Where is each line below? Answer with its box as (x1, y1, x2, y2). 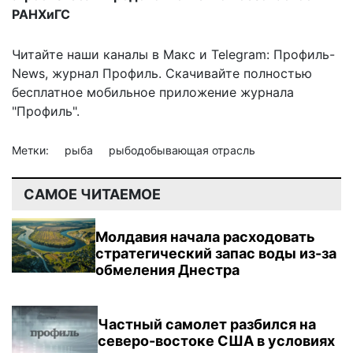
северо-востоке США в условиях (97, 333, 335, 350)
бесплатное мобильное (12, 84, 155, 101)
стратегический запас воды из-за (95, 245, 337, 262)
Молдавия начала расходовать (95, 229, 316, 246)
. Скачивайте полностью (158, 65, 312, 82)
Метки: (12, 143, 52, 158)
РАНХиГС (12, 6, 70, 23)
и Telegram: (195, 46, 273, 63)
